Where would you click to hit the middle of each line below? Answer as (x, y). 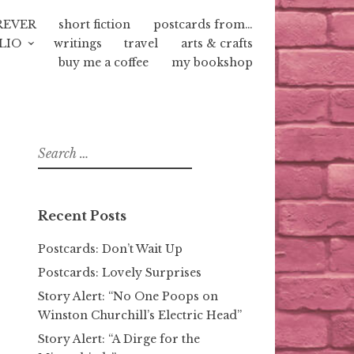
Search (54, 148)
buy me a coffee (104, 62)
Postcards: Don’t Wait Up (110, 249)
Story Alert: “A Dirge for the (119, 339)
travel (141, 43)
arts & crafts (217, 43)
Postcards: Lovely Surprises (120, 272)
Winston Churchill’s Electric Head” (140, 315)
